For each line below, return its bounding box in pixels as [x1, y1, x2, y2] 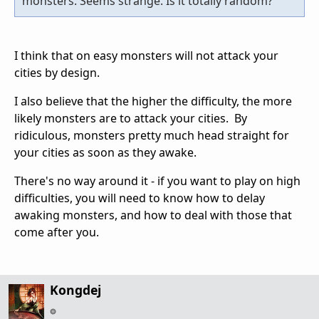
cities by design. [14, 64, 100, 80]
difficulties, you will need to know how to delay [14, 189, 265, 206]
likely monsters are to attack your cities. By [14, 110, 247, 126]
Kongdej [50, 281, 101, 298]
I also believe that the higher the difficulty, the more [14, 93, 292, 109]
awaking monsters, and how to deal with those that [14, 206, 292, 223]
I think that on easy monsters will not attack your [14, 47, 278, 63]
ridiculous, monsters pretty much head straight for [14, 127, 289, 143]
